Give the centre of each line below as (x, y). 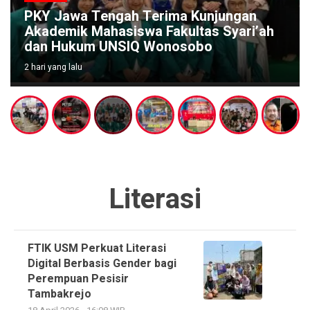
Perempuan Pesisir (78, 279)
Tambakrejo (60, 294)
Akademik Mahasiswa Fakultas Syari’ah (149, 32)
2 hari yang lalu (53, 67)
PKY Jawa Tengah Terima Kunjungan (140, 17)
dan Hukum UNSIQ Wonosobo (118, 47)
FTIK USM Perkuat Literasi (97, 248)
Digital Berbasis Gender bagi (102, 263)
